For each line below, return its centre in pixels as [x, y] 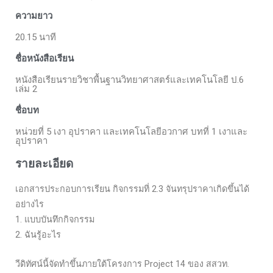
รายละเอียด [44, 164]
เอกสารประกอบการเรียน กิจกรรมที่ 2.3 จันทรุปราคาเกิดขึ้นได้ [132, 190]
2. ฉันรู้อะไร [38, 235]
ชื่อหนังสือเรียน [44, 59]
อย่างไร [30, 205]
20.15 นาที [36, 37]
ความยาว [34, 16]
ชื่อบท [27, 111]
